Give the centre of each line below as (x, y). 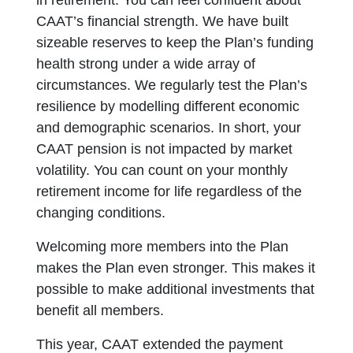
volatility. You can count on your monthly (162, 170)
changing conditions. (107, 213)
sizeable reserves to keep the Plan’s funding (175, 43)
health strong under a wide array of (146, 64)
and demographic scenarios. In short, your (169, 128)
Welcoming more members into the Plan (163, 247)
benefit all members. (102, 310)
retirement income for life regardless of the (169, 191)
